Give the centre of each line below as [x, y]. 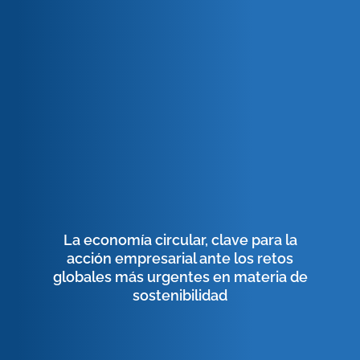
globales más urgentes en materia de [180, 277]
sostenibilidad [180, 295]
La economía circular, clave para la [180, 240]
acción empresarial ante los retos [180, 258]
